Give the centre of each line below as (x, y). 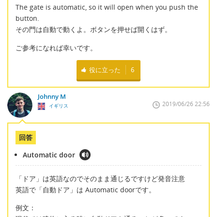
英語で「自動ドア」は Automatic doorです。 (85, 189)
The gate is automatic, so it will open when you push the (107, 7)
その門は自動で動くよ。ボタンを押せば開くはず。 (93, 30)
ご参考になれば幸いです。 (56, 47)
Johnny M (52, 97)
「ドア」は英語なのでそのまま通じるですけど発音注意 (100, 178)
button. (27, 18)
